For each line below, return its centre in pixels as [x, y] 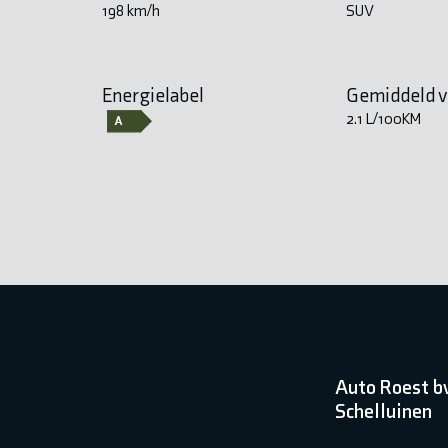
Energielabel [152, 94]
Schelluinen [384, 410]
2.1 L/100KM [384, 118]
